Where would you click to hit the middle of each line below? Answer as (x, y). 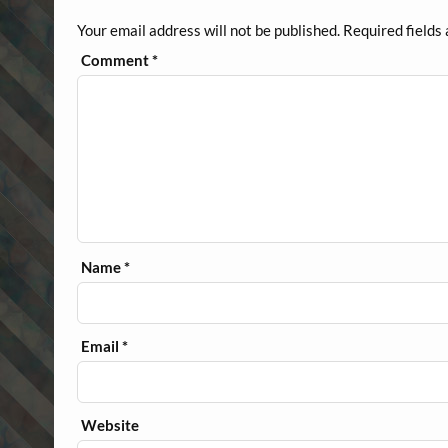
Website (110, 424)
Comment (117, 59)
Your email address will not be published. (208, 29)
